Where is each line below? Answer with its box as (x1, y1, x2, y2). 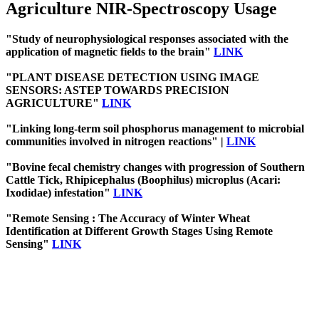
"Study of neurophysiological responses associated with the (6, 33, 288, 46)
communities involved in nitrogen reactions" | (6, 135, 226, 148)
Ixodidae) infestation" (6, 187, 113, 199)
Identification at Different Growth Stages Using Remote (6, 225, 273, 238)
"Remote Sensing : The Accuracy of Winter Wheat (6, 212, 250, 225)
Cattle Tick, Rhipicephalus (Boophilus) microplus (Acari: (6, 174, 281, 187)
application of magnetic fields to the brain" (6, 46, 214, 58)
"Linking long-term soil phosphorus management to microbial (6, 122, 304, 135)
